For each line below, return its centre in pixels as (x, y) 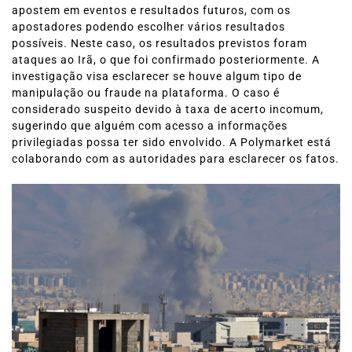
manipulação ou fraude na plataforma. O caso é (146, 93)
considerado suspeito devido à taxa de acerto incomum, (168, 109)
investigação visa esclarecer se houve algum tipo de (157, 76)
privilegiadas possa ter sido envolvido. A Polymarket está (172, 142)
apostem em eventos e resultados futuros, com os (151, 10)
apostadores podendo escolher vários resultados (148, 27)
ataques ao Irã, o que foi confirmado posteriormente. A (166, 60)
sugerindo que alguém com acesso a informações (150, 126)
